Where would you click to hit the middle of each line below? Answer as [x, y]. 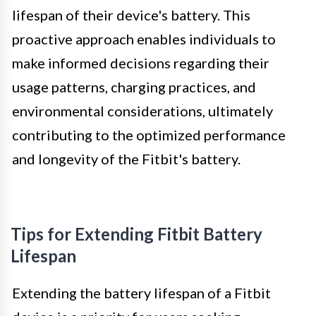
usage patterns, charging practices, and [134, 86]
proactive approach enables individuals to [144, 38]
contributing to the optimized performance [149, 134]
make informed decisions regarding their [141, 62]
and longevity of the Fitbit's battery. [126, 158]
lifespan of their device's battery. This [131, 14]
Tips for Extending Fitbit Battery [136, 233]
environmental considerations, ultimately [142, 110]
